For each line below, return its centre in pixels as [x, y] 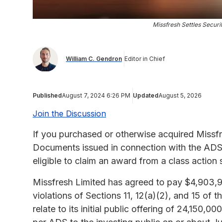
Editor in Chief [145, 59]
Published [47, 95]
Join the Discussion [69, 113]
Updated [146, 95]
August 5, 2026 [180, 95]
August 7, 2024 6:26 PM [96, 95]
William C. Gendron [94, 59]
